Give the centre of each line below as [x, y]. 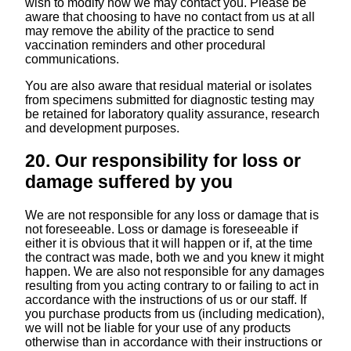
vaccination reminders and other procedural [145, 45]
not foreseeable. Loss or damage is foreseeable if [161, 229]
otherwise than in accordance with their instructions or [173, 342]
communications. [72, 60]
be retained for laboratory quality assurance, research [172, 114]
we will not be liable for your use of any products [157, 327]
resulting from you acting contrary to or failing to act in [172, 285]
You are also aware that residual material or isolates [168, 85]
